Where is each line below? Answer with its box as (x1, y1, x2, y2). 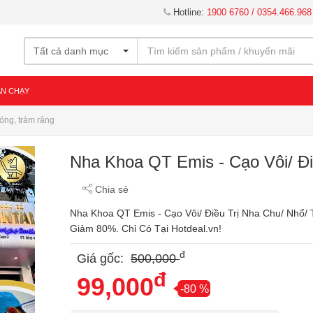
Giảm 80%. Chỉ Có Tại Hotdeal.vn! (70, 223, 221, 234)
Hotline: (170, 7, 207, 17)
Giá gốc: (77, 252, 127, 265)
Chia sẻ (92, 184, 129, 195)
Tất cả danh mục (34, 45, 108, 57)
